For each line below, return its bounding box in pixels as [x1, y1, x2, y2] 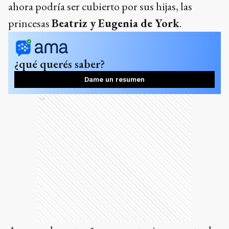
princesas [8, 16, 52, 31]
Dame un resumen [84, 76, 145, 84]
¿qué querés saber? [14, 56, 105, 72]
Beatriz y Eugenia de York [52, 16, 179, 31]
